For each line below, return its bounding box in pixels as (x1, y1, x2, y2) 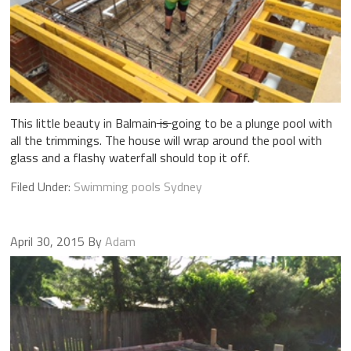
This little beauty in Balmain (9, 113, 157, 132)
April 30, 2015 (9, 231, 85, 251)
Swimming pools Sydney (73, 176, 202, 196)
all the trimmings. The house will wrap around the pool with (9, 130, 322, 150)
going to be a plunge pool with (171, 113, 332, 132)
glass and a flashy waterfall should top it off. (9, 147, 250, 167)
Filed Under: (9, 176, 74, 196)
